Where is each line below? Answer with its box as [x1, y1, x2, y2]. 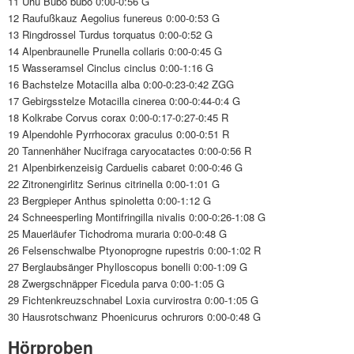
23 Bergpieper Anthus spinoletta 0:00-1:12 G [8, 193, 211, 208]
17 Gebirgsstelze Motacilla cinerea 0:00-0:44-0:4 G [8, 93, 240, 108]
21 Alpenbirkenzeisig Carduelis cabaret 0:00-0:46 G [8, 160, 243, 175]
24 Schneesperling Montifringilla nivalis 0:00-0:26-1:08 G [8, 209, 265, 224]
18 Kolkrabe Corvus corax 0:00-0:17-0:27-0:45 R [8, 110, 228, 125]
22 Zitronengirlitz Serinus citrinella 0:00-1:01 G [8, 176, 220, 191]
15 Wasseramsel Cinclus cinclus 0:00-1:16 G [8, 60, 213, 75]
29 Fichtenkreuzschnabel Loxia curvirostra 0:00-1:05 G [8, 292, 258, 307]
